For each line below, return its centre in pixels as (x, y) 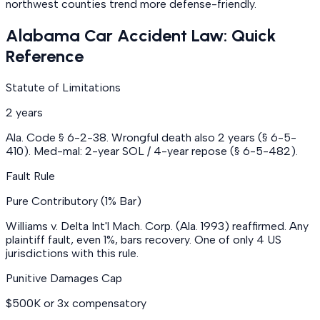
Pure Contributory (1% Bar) (74, 201)
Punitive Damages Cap (64, 278)
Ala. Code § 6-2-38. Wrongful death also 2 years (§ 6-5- (151, 137)
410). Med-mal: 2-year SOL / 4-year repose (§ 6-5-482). (152, 151)
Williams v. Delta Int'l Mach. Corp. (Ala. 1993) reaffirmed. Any (157, 226)
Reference (45, 56)
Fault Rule (30, 176)
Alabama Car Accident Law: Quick (141, 36)
